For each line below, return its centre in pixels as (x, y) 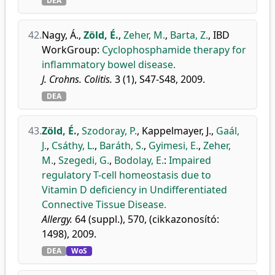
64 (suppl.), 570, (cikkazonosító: (146, 219)
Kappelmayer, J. (176, 131)
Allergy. (57, 219)
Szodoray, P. (109, 131)
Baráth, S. (122, 145)
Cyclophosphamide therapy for (174, 50)
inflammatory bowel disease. (109, 64)
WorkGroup (69, 50)
